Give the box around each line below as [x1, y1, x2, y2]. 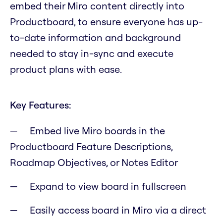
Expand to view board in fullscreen [30, 180, 186, 193]
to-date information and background [10, 31, 181, 44]
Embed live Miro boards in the [30, 124, 165, 137]
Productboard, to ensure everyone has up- [10, 15, 203, 28]
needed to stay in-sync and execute [10, 47, 173, 60]
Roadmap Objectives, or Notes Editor [10, 156, 178, 169]
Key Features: [10, 99, 71, 111]
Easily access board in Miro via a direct [30, 204, 206, 217]
